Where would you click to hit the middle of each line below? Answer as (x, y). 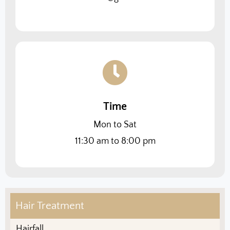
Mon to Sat (115, 124)
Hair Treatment (50, 205)
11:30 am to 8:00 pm (115, 141)
